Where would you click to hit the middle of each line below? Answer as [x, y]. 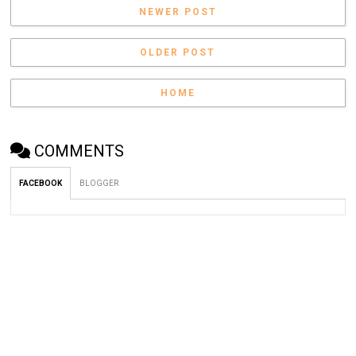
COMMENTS [79, 151]
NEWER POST [178, 12]
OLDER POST [178, 52]
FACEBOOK [41, 183]
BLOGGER [99, 183]
